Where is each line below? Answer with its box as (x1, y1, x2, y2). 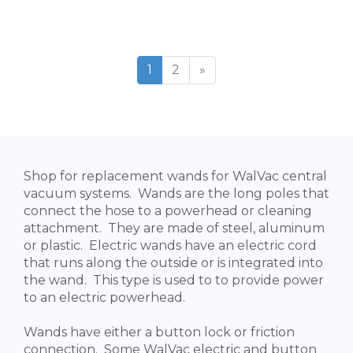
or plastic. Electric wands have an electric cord (24, 238, 317, 253)
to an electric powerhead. (24, 290, 188, 305)
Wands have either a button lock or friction (24, 325, 295, 340)
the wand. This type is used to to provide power (24, 273, 324, 288)
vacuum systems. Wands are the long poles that (24, 186, 329, 201)
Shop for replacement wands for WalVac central (24, 169, 327, 184)
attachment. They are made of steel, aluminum (24, 221, 325, 236)
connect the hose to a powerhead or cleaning (24, 203, 312, 218)
